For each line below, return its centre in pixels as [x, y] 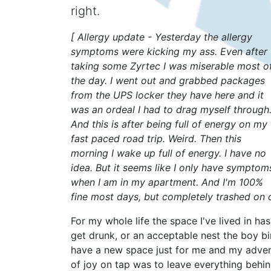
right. [85, 11]
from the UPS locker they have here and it [167, 95]
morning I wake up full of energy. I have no [168, 153]
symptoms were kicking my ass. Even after [169, 52]
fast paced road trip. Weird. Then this [156, 139]
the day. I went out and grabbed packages [168, 81]
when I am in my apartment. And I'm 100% [167, 182]
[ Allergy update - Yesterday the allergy [162, 37]
